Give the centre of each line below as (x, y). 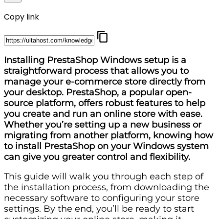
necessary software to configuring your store (102, 198)
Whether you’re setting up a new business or (103, 124)
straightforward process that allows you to (96, 71)
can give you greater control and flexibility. (97, 157)
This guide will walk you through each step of (104, 176)
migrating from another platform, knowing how (109, 135)
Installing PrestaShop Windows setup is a (95, 60)
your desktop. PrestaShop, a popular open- (98, 92)
